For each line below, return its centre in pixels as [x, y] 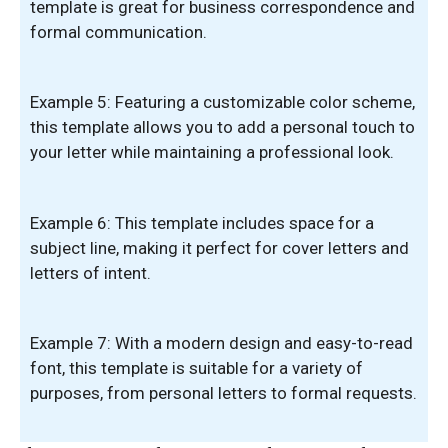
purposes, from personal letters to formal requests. [223, 393]
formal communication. [118, 31]
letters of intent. [90, 272]
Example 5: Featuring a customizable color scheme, [222, 102]
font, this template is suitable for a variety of [196, 368]
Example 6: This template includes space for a [202, 222]
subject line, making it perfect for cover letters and [219, 247]
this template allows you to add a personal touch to [222, 127]
